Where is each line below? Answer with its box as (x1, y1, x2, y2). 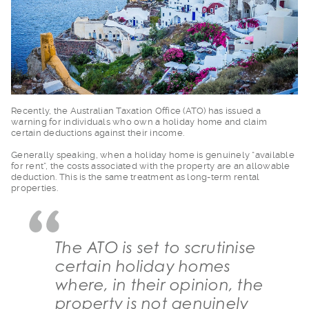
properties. (11, 182, 58, 193)
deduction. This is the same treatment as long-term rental (11, 171, 260, 182)
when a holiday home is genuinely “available (100, 149, 295, 160)
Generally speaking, (11, 149, 100, 160)
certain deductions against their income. (11, 127, 184, 138)
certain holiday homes (55, 256, 231, 275)
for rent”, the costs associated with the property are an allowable (11, 160, 290, 171)
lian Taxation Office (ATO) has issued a (98, 105, 261, 116)
